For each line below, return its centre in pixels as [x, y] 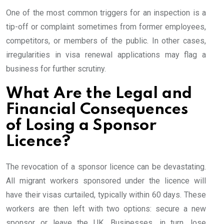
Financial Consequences [97, 110]
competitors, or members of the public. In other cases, [106, 41]
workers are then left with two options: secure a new [106, 209]
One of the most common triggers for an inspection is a [106, 13]
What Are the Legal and [99, 94]
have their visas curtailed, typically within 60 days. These [106, 195]
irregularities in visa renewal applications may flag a [106, 55]
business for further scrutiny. [56, 69]
